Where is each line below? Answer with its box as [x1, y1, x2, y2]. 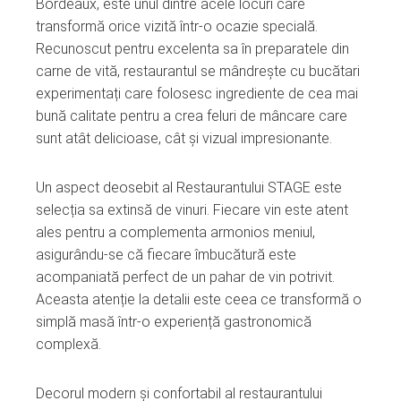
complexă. [36, 335, 101, 353]
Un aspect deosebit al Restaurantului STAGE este [36, 178, 342, 196]
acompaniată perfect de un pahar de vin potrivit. [36, 268, 335, 286]
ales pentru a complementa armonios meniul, [36, 223, 315, 241]
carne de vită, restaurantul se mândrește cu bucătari [36, 62, 360, 80]
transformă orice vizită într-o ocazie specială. [36, 17, 318, 35]
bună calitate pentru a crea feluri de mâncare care [36, 107, 347, 124]
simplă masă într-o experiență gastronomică [36, 312, 311, 330]
